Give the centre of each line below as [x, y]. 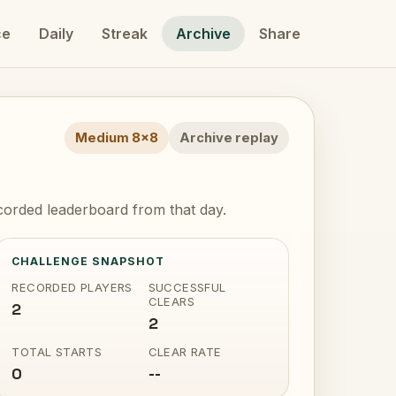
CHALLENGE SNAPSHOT [88, 261]
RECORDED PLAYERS [72, 287]
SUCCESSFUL [187, 287]
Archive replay [229, 138]
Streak [125, 34]
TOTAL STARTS [57, 352]
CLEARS [171, 301]
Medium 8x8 [117, 138]
